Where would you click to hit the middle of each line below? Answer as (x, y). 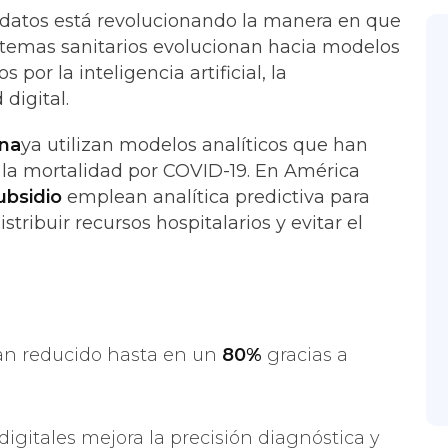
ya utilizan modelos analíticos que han (194, 145)
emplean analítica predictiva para (216, 197)
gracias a (305, 355)
